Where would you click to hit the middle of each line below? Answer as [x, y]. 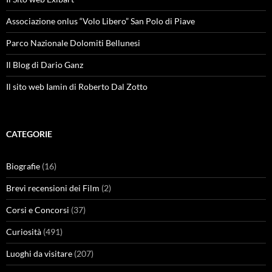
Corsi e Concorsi [38, 210]
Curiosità [24, 232]
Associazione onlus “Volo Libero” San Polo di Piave [100, 21]
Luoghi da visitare [39, 253]
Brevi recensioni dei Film [53, 188]
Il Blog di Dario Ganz [45, 65]
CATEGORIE [29, 134]
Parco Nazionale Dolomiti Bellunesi [73, 43]
